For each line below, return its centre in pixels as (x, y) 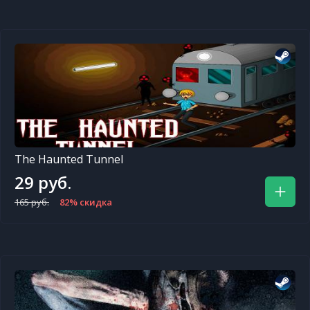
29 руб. (43, 182)
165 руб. (32, 202)
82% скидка (86, 202)
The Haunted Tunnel (69, 159)
